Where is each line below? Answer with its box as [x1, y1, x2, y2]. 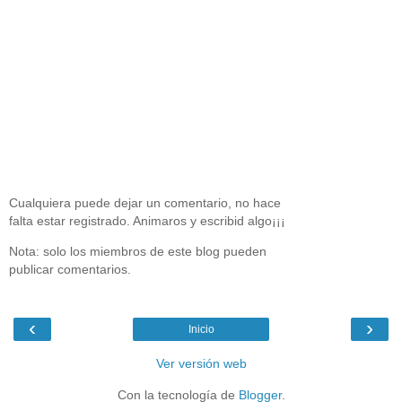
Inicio [188, 323, 214, 336]
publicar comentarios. [9, 262, 131, 277]
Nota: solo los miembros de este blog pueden [9, 244, 267, 259]
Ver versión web [155, 356, 247, 371]
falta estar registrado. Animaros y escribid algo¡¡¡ [9, 213, 285, 228]
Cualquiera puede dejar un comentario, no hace [9, 195, 281, 210]
